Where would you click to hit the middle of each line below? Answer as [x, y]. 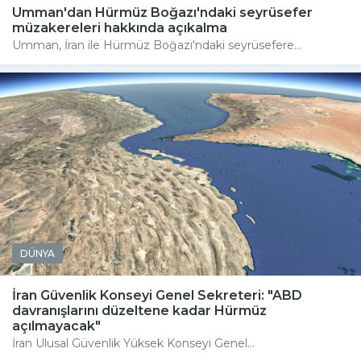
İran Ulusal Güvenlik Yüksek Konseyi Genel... [133, 343]
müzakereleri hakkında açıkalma [120, 27]
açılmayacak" [56, 326]
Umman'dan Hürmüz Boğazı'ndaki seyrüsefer [162, 12]
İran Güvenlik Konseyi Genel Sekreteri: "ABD [157, 295]
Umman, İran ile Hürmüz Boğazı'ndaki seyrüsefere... [157, 45]
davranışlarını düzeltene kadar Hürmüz [139, 310]
